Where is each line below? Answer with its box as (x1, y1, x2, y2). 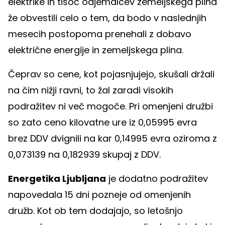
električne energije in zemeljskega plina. (8, 44, 183, 57)
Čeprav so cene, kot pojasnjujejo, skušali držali (8, 68, 214, 81)
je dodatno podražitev (106, 172, 208, 185)
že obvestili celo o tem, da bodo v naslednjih (8, 12, 206, 25)
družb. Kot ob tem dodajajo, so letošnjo (8, 204, 183, 217)
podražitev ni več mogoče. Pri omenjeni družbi (8, 100, 213, 113)
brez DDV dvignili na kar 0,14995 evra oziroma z (8, 132, 217, 145)
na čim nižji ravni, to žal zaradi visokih (8, 84, 173, 97)
